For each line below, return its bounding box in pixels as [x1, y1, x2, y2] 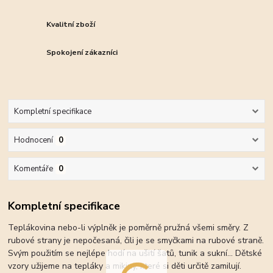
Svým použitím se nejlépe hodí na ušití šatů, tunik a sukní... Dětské [8, 247, 263, 259]
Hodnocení [13, 135, 53, 146]
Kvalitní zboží [46, 19, 96, 29]
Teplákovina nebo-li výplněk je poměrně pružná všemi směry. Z [8, 221, 249, 233]
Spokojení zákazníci [46, 47, 118, 57]
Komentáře [13, 163, 53, 175]
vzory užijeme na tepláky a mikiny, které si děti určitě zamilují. [8, 260, 242, 272]
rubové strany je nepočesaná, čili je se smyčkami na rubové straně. [8, 234, 264, 246]
